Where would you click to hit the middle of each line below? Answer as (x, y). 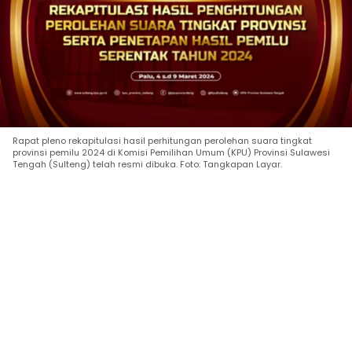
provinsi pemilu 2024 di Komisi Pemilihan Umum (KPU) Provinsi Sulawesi (171, 152)
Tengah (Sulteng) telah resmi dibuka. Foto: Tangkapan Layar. (147, 164)
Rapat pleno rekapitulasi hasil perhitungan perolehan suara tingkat (162, 140)
